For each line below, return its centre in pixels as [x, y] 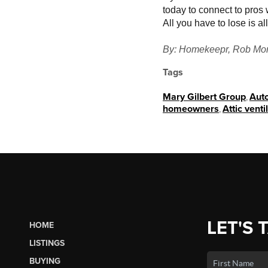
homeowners [191, 109]
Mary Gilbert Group [204, 97]
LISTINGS [47, 243]
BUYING [45, 261]
